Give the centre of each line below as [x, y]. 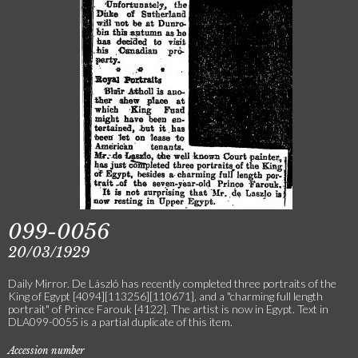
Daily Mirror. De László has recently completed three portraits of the [172, 283]
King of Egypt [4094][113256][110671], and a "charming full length [165, 296]
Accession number [46, 350]
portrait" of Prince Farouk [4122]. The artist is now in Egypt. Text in [168, 309]
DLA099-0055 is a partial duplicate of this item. [120, 322]
